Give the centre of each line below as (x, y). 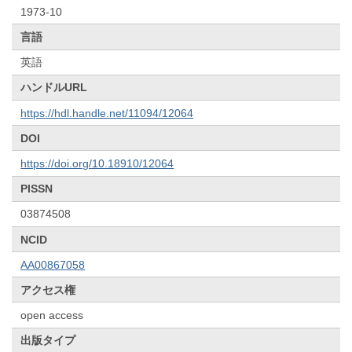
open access (52, 315)
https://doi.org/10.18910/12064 (97, 163)
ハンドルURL (54, 88)
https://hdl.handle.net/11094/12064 (107, 113)
